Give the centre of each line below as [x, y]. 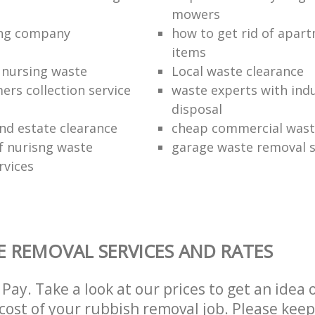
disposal [197, 109]
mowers [195, 14]
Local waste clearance [237, 71]
